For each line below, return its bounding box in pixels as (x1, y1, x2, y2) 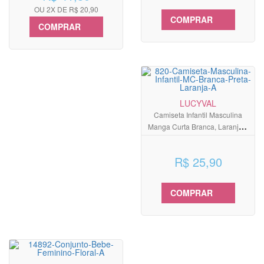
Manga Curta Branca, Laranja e (147, 121, 249, 132)
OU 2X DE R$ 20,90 (34, 4, 98, 15)
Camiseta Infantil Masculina (154, 110, 242, 120)
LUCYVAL (180, 97, 216, 110)
